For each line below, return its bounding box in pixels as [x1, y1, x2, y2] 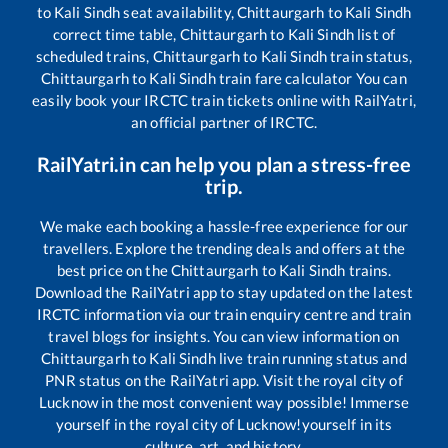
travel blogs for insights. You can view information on [48, 327, 400, 346]
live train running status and [215, 349, 407, 368]
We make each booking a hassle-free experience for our [39, 217, 409, 236]
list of [354, 25, 396, 44]
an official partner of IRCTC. [131, 113, 317, 132]
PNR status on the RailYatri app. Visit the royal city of [45, 371, 403, 390]
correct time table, [52, 25, 180, 44]
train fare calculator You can [215, 69, 407, 88]
